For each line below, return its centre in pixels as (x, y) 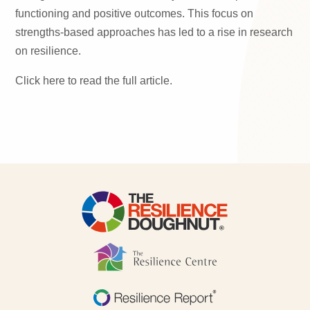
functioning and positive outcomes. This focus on (135, 13)
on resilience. (48, 51)
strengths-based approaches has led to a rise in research (154, 32)
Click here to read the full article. (94, 81)
